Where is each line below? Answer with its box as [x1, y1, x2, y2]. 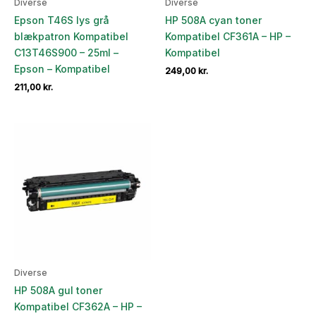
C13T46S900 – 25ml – [14, 47, 119, 59]
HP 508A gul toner [14, 284, 102, 296]
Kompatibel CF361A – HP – [165, 30, 291, 43]
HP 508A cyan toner [165, 14, 262, 27]
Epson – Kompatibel [14, 63, 110, 75]
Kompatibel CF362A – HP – [14, 300, 142, 312]
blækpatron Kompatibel [14, 30, 128, 43]
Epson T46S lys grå [14, 14, 109, 27]
